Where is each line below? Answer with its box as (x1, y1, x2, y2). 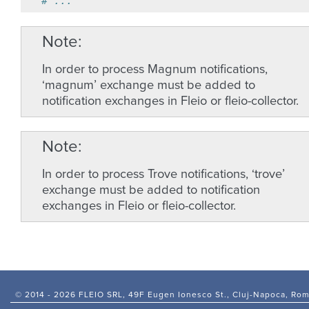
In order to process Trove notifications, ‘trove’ (42, 168, 285, 181)
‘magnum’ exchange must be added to (42, 79, 255, 92)
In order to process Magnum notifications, (42, 63, 268, 76)
